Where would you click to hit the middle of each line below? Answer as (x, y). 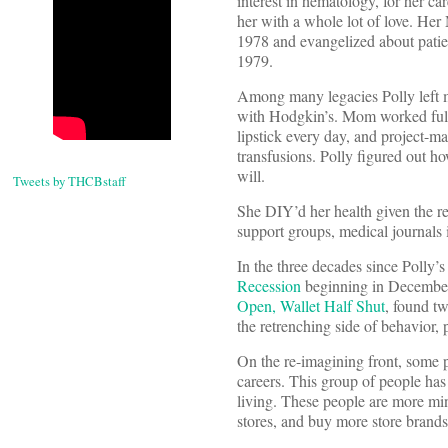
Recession (269, 286)
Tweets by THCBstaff (69, 181)
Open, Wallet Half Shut (311, 306)
